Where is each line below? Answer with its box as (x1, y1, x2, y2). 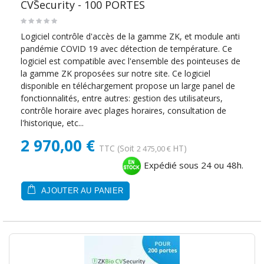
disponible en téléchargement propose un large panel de (21, 80, 235, 92)
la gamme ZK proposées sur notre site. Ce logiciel (21, 68, 210, 80)
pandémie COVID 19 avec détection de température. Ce (21, 43, 232, 55)
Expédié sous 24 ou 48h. (141, 159, 243, 171)
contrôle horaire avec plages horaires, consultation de (21, 105, 226, 117)
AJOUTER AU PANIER (38, 187, 124, 196)
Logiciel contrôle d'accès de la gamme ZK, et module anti (21, 31, 240, 42)
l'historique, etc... (21, 117, 84, 129)
